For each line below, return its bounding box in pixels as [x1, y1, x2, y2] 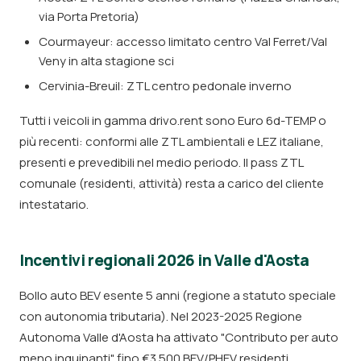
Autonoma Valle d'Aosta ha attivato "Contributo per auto [19, 329, 338, 346]
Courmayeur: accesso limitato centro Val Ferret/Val [39, 33, 327, 50]
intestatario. [19, 196, 89, 213]
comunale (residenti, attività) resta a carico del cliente [19, 175, 324, 192]
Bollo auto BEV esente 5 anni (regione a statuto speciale [19, 287, 336, 304]
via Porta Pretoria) [39, 8, 139, 25]
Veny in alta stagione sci [39, 52, 174, 69]
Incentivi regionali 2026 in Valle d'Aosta [19, 250, 309, 271]
